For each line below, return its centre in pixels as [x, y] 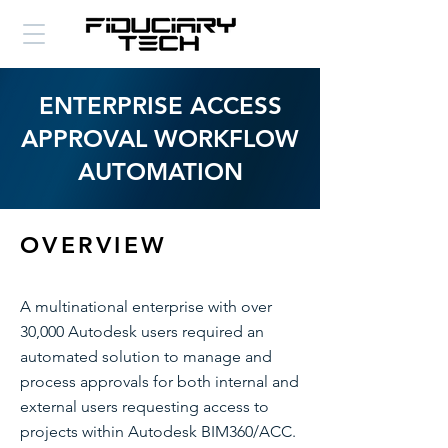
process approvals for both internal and [159, 381]
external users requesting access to [144, 406]
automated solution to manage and [146, 356]
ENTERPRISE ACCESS [160, 105]
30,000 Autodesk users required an [142, 331]
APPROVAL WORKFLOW [160, 138]
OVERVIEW [94, 245]
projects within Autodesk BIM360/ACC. [158, 431]
